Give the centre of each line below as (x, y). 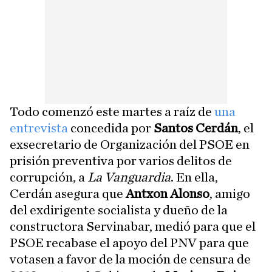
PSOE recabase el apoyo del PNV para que (129, 243)
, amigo (230, 194)
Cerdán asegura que (68, 194)
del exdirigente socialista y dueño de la (119, 210)
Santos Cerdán (196, 128)
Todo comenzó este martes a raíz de (112, 112)
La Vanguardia (129, 177)
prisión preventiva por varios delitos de (121, 161)
